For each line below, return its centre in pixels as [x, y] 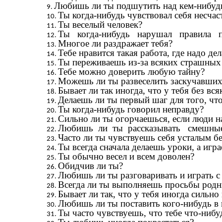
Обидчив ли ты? [90, 166]
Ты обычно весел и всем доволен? [126, 157]
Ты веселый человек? [100, 25]
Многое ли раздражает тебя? [115, 44]
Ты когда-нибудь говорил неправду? [131, 110]
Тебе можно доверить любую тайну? [131, 72]
